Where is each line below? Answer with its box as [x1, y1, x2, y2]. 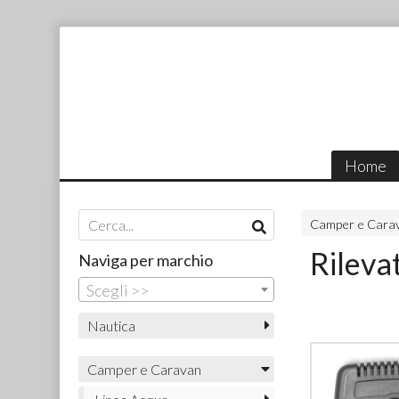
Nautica [86, 316, 135, 334]
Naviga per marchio [77, 250, 213, 271]
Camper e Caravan [86, 360, 201, 378]
